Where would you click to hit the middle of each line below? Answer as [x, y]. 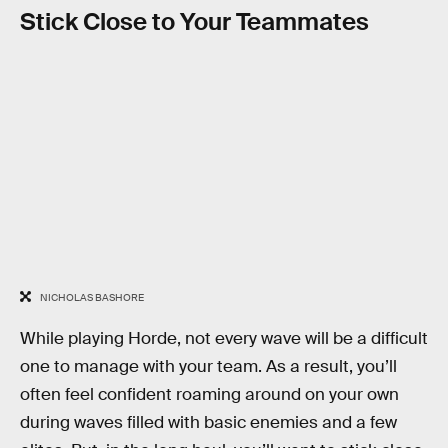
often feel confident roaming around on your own [209, 394]
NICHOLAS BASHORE [91, 298]
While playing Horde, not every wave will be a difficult [224, 338]
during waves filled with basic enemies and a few [208, 422]
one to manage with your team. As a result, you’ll [208, 366]
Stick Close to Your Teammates [194, 22]
